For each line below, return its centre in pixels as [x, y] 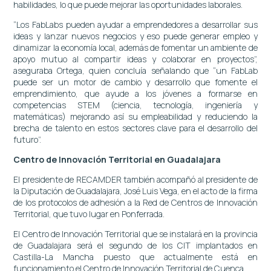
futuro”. [28, 139]
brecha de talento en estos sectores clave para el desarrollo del [135, 128]
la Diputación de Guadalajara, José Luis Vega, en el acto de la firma [135, 191]
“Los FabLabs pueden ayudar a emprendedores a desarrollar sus [135, 24]
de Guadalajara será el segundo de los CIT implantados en [135, 245]
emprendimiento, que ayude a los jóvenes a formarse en [135, 93]
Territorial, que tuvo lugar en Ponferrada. [89, 214]
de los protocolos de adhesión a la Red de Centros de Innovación [135, 202]
